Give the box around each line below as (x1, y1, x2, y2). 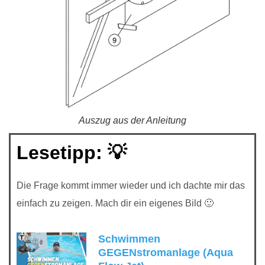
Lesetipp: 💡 (17, 141, 127, 163)
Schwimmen (98, 233, 160, 245)
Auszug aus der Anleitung (79, 115, 186, 125)
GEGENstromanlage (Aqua (98, 247, 233, 259)
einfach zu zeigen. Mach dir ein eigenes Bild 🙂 (17, 198, 216, 208)
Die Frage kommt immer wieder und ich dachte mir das (17, 180, 245, 190)
